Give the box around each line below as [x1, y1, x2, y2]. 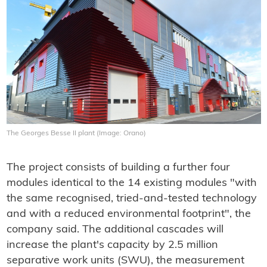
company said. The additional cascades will [6, 224, 223, 236]
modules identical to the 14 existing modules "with [6, 178, 257, 190]
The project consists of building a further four [6, 162, 230, 174]
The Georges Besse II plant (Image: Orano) [6, 130, 146, 138]
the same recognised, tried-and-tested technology [6, 193, 257, 205]
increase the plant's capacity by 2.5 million [6, 240, 218, 252]
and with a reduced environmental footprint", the [6, 209, 251, 221]
